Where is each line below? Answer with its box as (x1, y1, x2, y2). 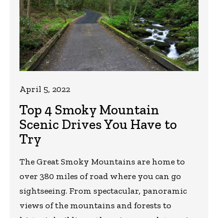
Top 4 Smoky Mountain (19, 102, 159, 118)
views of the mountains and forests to (19, 200, 171, 211)
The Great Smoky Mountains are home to (19, 156, 185, 167)
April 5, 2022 (19, 84, 70, 95)
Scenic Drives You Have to (19, 116, 177, 133)
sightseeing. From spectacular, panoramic (19, 185, 187, 197)
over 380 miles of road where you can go (19, 171, 181, 182)
